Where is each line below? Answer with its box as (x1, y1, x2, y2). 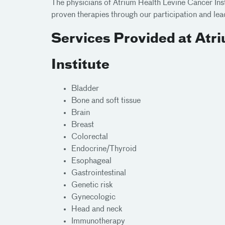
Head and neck (71, 205, 123, 213)
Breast (71, 121, 94, 129)
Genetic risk (71, 181, 113, 189)
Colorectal (71, 133, 108, 141)
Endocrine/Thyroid (71, 145, 137, 153)
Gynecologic (71, 193, 116, 201)
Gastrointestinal (71, 169, 126, 177)
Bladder (71, 85, 99, 93)
